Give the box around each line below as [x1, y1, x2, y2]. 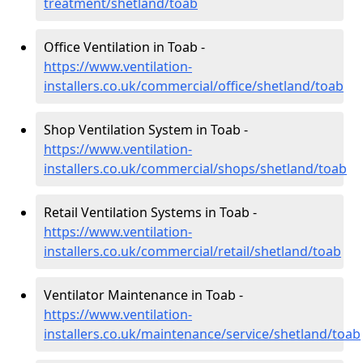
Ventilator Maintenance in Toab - [44, 286, 243, 304]
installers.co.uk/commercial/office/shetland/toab [44, 77, 344, 95]
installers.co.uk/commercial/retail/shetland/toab [44, 242, 341, 260]
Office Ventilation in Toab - [44, 38, 205, 56]
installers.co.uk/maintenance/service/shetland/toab [44, 325, 361, 343]
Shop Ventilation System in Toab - [44, 121, 248, 139]
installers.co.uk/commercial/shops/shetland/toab [44, 160, 347, 177]
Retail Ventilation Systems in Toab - [44, 203, 257, 221]
